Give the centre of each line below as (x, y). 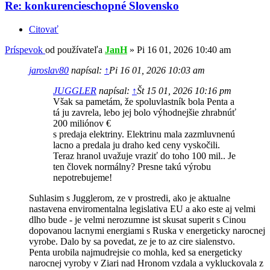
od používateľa (75, 49)
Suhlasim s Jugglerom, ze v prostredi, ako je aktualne (130, 198)
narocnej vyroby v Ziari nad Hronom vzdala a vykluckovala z (146, 263)
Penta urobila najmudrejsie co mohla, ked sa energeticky (136, 252)
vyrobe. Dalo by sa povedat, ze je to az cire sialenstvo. (132, 241)
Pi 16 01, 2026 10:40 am (184, 49)
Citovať (44, 29)
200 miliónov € (82, 123)
